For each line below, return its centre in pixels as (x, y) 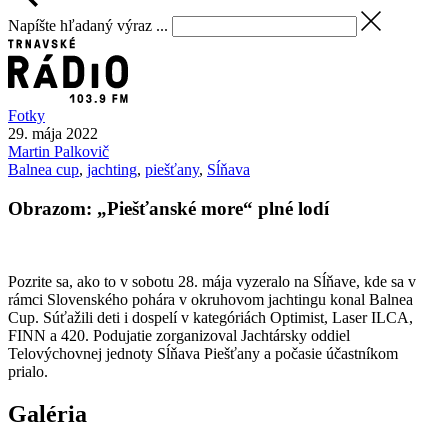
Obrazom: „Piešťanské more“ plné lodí (168, 209)
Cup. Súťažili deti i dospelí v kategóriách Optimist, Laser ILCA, (210, 317)
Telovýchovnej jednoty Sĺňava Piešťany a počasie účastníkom (203, 353)
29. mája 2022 (53, 134)
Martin (31, 152)
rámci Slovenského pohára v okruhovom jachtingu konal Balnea (210, 299)
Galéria (47, 413)
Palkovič (81, 152)
